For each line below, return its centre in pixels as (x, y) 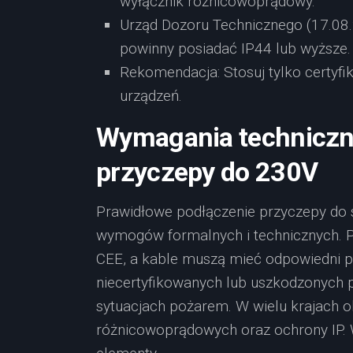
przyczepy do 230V (207, 172)
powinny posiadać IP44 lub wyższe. (235, 48)
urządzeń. (151, 96)
